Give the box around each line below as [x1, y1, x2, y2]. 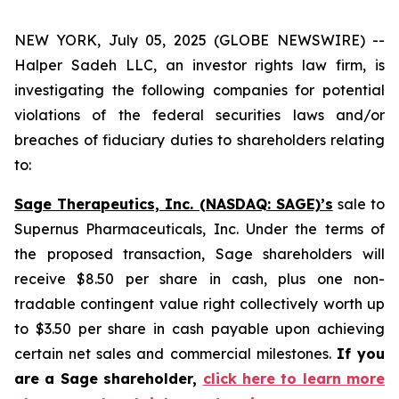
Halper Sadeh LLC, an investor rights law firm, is [14, 56, 385, 74]
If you [336, 345, 386, 362]
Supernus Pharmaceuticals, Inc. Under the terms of [14, 220, 385, 238]
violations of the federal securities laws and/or [14, 106, 385, 124]
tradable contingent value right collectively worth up [14, 295, 385, 313]
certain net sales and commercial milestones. [14, 345, 337, 362]
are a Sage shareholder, [14, 370, 203, 387]
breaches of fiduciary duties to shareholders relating [14, 131, 385, 149]
